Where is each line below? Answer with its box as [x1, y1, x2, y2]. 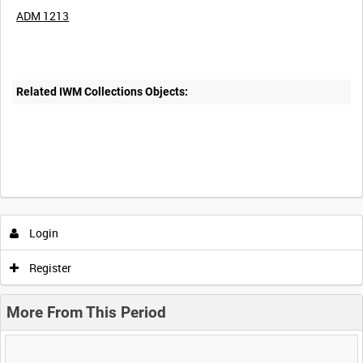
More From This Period [6, 302, 166, 322]
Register [27, 259, 71, 275]
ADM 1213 [16, 7, 70, 23]
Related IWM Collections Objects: [16, 85, 189, 99]
